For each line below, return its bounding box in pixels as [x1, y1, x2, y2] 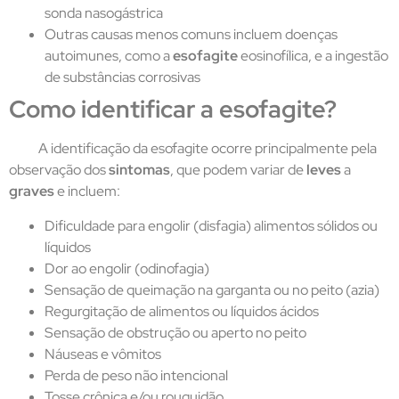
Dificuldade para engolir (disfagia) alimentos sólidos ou [45, 216, 378, 235]
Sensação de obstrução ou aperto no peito [45, 322, 306, 342]
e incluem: [54, 182, 120, 201]
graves [9, 182, 54, 201]
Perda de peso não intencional [45, 365, 228, 385]
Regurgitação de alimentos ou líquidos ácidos [45, 301, 319, 321]
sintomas [109, 160, 170, 180]
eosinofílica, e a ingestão [240, 46, 388, 66]
